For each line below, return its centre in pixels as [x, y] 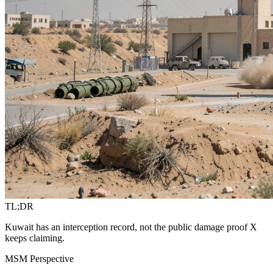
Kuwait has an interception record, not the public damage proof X [131, 227]
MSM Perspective [39, 258]
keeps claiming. [35, 238]
